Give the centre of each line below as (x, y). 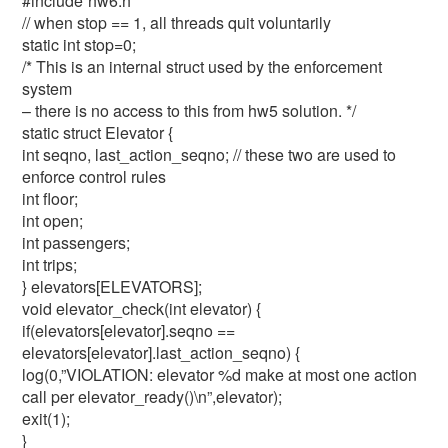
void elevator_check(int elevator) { (142, 308)
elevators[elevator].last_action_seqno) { (161, 352)
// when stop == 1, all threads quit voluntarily (177, 22)
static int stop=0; (79, 44)
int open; (53, 220)
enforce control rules (94, 176)
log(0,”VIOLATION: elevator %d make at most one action (220, 374)
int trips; (50, 264)
